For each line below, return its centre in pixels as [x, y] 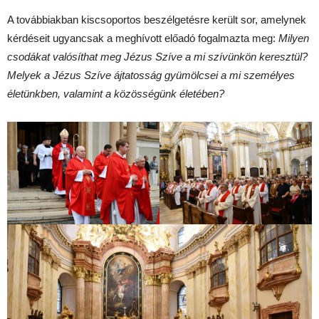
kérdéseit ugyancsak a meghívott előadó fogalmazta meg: [143, 38]
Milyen [294, 38]
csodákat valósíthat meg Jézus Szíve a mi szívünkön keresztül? [157, 56]
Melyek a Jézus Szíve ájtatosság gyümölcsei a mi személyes [151, 75]
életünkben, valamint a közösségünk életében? [116, 93]
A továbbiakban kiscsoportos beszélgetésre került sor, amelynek [157, 19]
